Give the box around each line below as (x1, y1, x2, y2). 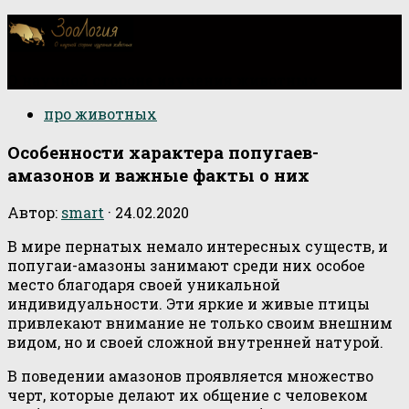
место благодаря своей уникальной (7, 275, 280, 295)
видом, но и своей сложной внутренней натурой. (7, 332, 383, 352)
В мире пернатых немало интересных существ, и (7, 236, 388, 257)
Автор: (7, 203, 61, 223)
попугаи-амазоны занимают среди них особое (7, 256, 365, 276)
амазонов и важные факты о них (7, 163, 309, 186)
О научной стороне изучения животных (7, 70, 319, 89)
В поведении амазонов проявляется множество (7, 366, 373, 386)
